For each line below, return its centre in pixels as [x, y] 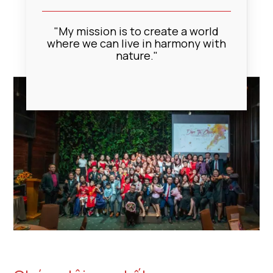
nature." [136, 56]
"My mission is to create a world [136, 31]
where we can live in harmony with [136, 44]
